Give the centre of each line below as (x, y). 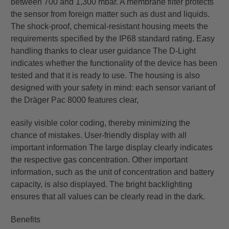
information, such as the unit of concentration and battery (112, 172)
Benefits (26, 220)
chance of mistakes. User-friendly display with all (99, 135)
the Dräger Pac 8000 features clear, (75, 100)
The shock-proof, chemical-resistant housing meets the (109, 27)
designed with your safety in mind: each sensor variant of (113, 88)
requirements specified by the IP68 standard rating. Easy (113, 39)
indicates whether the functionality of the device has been (114, 63)
